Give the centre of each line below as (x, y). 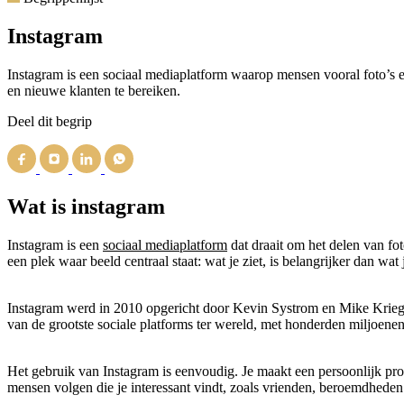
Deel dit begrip (50, 121)
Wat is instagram (86, 206)
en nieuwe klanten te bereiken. (94, 90)
